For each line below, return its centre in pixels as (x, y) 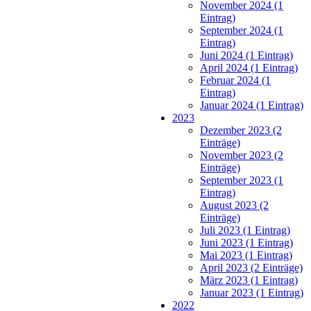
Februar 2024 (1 (235, 80)
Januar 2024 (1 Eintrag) (252, 105)
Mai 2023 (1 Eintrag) (246, 255)
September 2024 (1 (242, 30)
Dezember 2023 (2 (241, 130)
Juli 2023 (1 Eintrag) (245, 230)
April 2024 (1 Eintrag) (249, 67)
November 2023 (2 (242, 155)
